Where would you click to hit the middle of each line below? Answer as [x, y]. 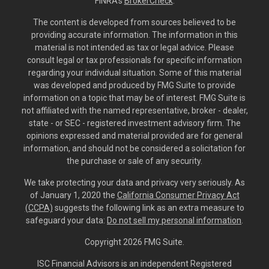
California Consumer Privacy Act [178, 195]
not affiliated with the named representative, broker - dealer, [134, 111]
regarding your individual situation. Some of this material [134, 73]
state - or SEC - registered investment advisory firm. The [134, 123]
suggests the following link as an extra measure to [148, 208]
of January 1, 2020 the [73, 195]
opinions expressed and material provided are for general [134, 136]
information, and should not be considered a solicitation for [134, 149]
